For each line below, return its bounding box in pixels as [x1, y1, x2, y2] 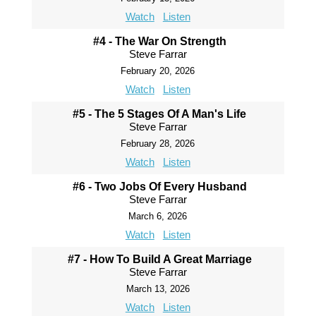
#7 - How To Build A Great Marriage [67, 253, 252, 265]
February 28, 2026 [121, 138, 195, 149]
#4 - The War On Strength [92, 35, 226, 47]
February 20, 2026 [121, 66, 195, 76]
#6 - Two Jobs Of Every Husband [72, 181, 247, 193]
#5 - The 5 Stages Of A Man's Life [73, 108, 247, 120]
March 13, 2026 [126, 284, 190, 294]
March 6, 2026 [128, 211, 188, 221]
